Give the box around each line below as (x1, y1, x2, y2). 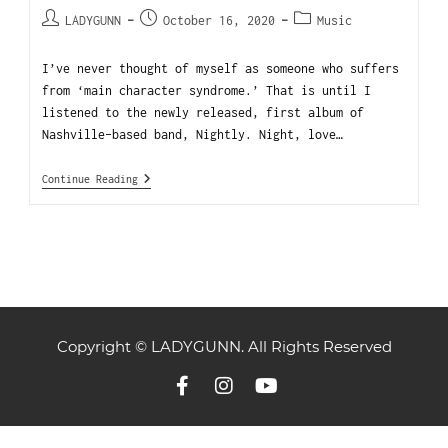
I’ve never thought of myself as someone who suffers (42, 61, 400, 77)
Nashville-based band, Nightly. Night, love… (42, 127, 344, 143)
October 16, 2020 (163, 13, 276, 29)
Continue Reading (42, 173, 139, 186)
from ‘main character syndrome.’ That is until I (42, 83, 372, 99)
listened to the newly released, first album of (42, 105, 365, 121)
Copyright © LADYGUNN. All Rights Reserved (56, 337, 392, 357)
